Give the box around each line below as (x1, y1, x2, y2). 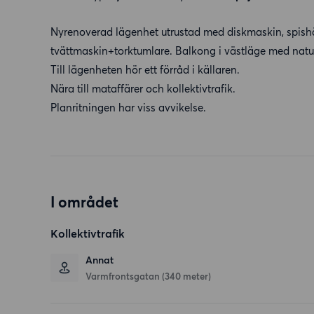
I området (50, 193, 118, 212)
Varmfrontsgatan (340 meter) (86, 271, 211, 282)
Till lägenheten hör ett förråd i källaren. (50, 63, 240, 76)
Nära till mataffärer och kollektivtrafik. (50, 82, 235, 95)
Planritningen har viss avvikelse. (50, 101, 206, 114)
